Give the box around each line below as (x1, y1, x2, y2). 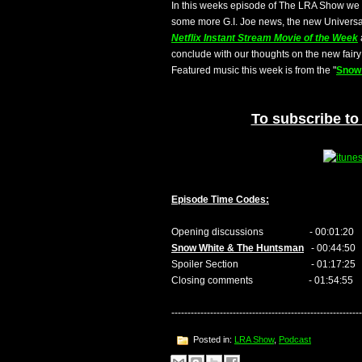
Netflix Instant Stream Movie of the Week (171, 32, 358, 44)
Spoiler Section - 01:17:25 (171, 259, 356, 270)
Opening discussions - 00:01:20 (171, 226, 354, 238)
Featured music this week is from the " (171, 65, 336, 76)
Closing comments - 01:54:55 (171, 275, 353, 286)
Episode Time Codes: (171, 194, 269, 205)
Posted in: (191, 334, 234, 344)
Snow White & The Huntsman (171, 242, 304, 254)
